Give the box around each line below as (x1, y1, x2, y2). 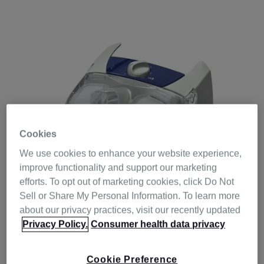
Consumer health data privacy (91, 219, 226, 229)
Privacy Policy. (22, 219, 88, 229)
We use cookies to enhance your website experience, (19, 148, 242, 159)
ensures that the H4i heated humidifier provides (12, 246, 219, 259)
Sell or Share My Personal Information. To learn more (19, 190, 240, 201)
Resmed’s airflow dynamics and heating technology (12, 232, 235, 245)
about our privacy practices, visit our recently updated (19, 204, 241, 215)
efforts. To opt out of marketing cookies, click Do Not (19, 176, 235, 187)
